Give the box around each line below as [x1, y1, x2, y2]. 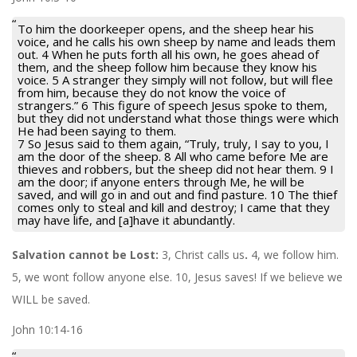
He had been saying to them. [18, 122, 176, 139]
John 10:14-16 [12, 321, 83, 337]
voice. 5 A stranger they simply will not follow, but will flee [18, 71, 333, 88]
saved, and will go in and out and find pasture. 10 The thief [18, 186, 337, 202]
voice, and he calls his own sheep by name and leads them [18, 33, 335, 49]
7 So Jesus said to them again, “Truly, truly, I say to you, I [18, 135, 329, 151]
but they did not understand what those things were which [18, 109, 339, 126]
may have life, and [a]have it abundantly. [18, 211, 235, 228]
